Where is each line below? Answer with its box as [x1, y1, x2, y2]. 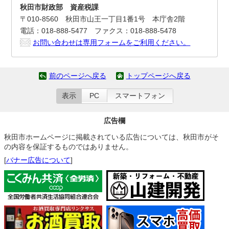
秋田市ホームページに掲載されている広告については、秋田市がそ [4, 133, 219, 141]
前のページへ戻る [49, 72, 106, 80]
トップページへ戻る [126, 72, 191, 80]
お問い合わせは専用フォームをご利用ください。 [33, 38, 191, 47]
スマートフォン [114, 92, 165, 100]
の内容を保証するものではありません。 [4, 143, 133, 151]
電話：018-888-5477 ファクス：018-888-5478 [20, 27, 177, 35]
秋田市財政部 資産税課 [20, 3, 99, 11]
